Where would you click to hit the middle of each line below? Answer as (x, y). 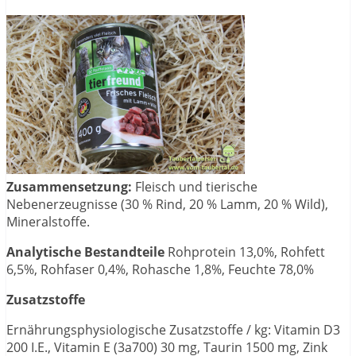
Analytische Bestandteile (87, 252)
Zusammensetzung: (71, 187)
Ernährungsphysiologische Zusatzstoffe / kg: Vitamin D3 (173, 330)
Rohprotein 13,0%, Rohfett (246, 252)
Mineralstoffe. (48, 222)
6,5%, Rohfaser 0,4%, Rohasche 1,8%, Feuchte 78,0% (160, 270)
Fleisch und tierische (196, 187)
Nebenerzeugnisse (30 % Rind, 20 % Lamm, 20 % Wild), (167, 205)
